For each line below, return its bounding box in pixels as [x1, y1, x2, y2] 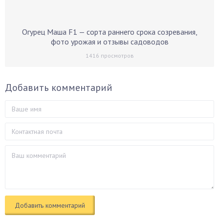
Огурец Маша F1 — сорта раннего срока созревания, [22, 27, 197, 37]
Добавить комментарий [5, 81, 112, 94]
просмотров [99, 52, 134, 59]
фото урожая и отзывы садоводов [50, 37, 169, 46]
